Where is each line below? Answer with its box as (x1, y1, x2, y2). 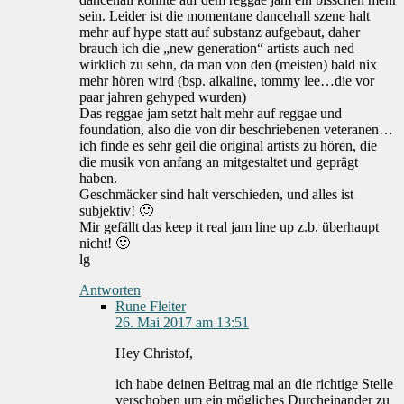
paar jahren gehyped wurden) (79, 89, 246, 106)
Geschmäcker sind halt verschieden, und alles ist (79, 187, 353, 203)
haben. (79, 170, 117, 187)
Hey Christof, (115, 345, 193, 362)
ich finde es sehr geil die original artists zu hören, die (79, 138, 377, 154)
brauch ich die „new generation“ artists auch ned (79, 41, 354, 57)
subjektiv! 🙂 (79, 203, 153, 219)
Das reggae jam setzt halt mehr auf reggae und (79, 106, 342, 122)
